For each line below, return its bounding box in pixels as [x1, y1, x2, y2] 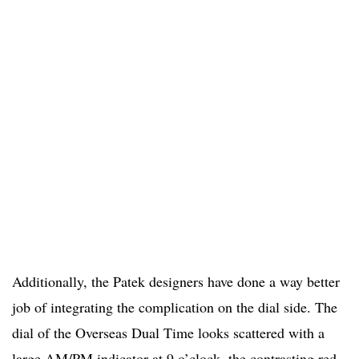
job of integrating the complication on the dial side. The [12, 297, 337, 317]
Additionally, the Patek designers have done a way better [12, 272, 340, 292]
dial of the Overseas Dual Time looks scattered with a [12, 323, 325, 343]
